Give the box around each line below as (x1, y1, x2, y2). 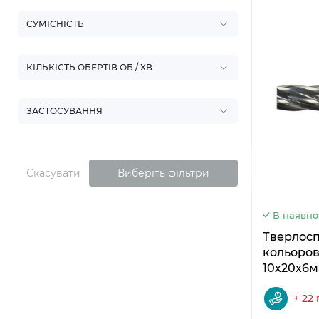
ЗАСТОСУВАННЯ (26, 105, 103, 116)
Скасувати (26, 167, 80, 179)
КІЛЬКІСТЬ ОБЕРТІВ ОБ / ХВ (26, 62, 152, 73)
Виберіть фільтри (117, 167, 209, 179)
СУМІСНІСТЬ (26, 19, 84, 29)
